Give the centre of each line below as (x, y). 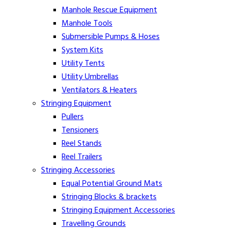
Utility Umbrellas (90, 77)
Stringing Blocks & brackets (109, 197)
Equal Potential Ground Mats (112, 184)
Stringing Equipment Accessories (118, 210)
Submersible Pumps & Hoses (111, 37)
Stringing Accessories (78, 170)
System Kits (82, 50)
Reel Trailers (82, 157)
